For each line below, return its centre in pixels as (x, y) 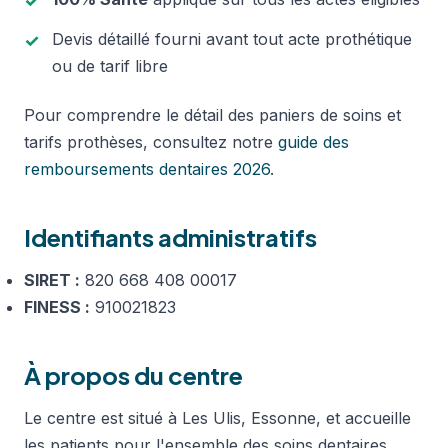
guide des (313, 141)
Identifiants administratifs (170, 236)
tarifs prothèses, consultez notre (151, 141)
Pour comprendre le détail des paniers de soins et (212, 114)
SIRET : (52, 279)
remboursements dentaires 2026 (147, 168)
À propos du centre (133, 374)
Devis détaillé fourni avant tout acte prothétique (232, 38)
